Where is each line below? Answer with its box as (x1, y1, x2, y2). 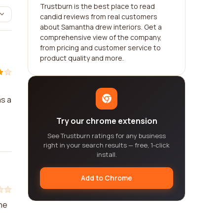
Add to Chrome (81, 173, 132, 183)
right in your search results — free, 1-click (43, 141, 170, 149)
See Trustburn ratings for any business (47, 131, 166, 140)
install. (96, 150, 117, 159)
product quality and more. (40, 53, 124, 63)
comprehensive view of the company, (40, 33, 162, 42)
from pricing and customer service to (40, 43, 161, 52)
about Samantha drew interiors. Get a (40, 22, 162, 32)
